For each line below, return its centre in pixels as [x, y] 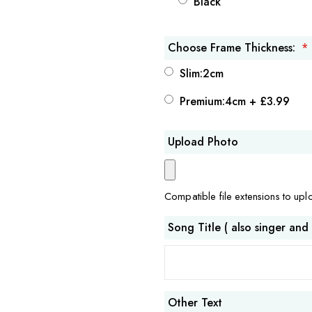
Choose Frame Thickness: [232, 48]
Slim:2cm [202, 74]
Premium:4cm [214, 102]
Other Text [195, 302]
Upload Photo [203, 142]
